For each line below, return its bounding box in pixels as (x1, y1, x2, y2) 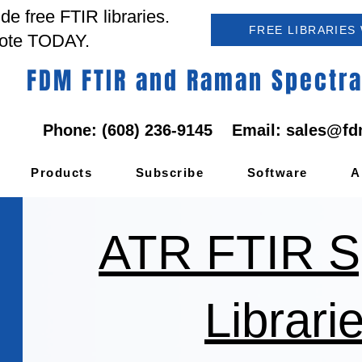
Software (246, 165, 308, 179)
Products (31, 165, 93, 179)
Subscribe (135, 165, 204, 179)
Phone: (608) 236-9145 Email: (42, 121, 286, 139)
